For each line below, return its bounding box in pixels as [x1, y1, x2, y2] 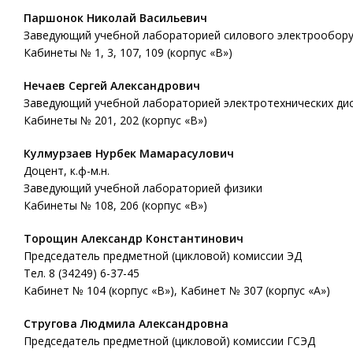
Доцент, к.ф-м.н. [24, 163, 110, 178]
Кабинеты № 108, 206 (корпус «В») [24, 198, 207, 213]
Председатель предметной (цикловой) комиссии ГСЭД [24, 333, 315, 348]
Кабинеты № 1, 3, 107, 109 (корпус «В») [24, 45, 232, 60]
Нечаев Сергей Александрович [24, 78, 200, 93]
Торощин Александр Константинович [24, 231, 243, 246]
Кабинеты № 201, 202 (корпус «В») [24, 113, 207, 128]
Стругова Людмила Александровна [24, 316, 229, 331]
